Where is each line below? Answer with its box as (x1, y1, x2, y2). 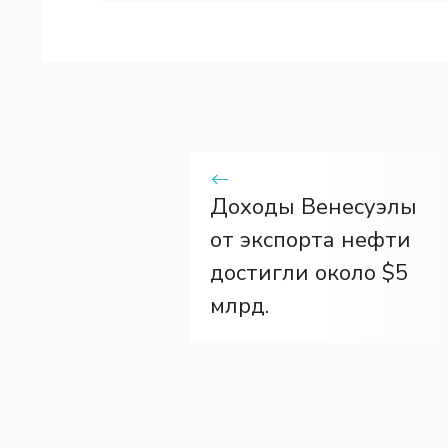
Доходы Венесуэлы (210, 192, 417, 223)
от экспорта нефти (210, 225, 411, 256)
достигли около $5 (210, 258, 408, 289)
